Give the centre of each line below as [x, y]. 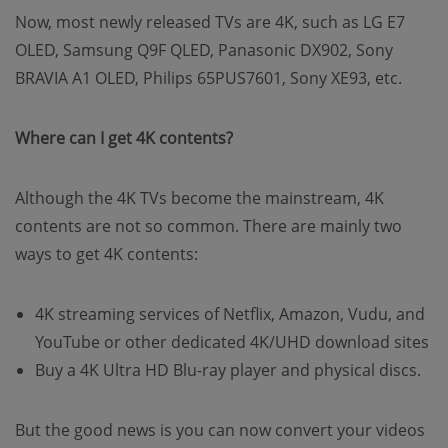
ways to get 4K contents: [106, 254]
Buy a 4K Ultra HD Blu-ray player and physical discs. [228, 370]
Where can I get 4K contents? [124, 138]
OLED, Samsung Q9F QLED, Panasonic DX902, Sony [204, 50]
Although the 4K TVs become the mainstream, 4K [199, 198]
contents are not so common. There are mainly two [208, 226]
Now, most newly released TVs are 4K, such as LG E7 [210, 22]
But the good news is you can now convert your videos [220, 430]
